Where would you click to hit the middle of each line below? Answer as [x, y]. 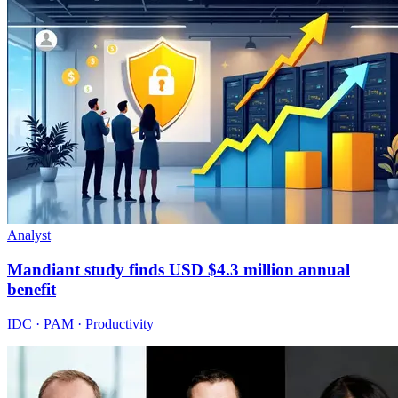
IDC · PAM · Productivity [80, 323]
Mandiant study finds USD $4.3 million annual [179, 270]
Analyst [29, 235]
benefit [32, 290]
